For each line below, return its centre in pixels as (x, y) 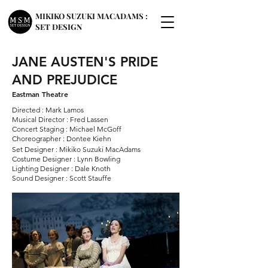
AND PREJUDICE (65, 80)
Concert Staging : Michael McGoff (67, 129)
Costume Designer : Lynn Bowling (66, 159)
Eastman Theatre (40, 94)
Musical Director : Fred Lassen (60, 119)
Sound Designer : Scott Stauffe (62, 178)
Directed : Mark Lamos (48, 110)
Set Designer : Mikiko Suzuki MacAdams (76, 149)
